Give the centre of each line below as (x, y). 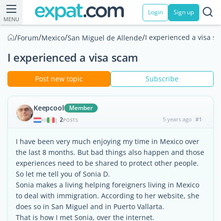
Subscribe (162, 79)
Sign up (184, 12)
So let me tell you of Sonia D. (63, 174)
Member (81, 108)
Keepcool (49, 108)
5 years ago (177, 119)
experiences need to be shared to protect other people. (107, 163)
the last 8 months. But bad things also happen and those (110, 152)
